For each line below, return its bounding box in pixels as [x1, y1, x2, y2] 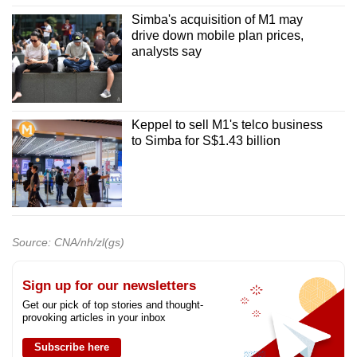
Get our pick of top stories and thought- [22, 299, 203, 312]
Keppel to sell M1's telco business [131, 117, 323, 131]
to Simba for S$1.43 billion [131, 133, 280, 147]
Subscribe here [34, 341, 109, 354]
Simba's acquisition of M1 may [131, 13, 303, 27]
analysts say [131, 45, 202, 59]
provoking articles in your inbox [22, 312, 166, 324]
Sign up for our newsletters [22, 278, 196, 294]
